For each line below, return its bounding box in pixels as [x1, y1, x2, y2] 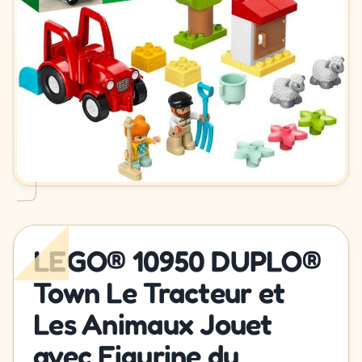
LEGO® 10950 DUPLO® [33, 243, 322, 279]
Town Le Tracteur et [33, 275, 285, 310]
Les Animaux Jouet [33, 306, 272, 342]
